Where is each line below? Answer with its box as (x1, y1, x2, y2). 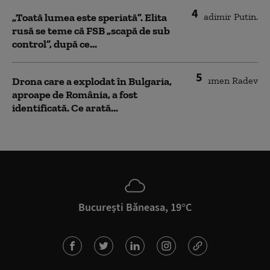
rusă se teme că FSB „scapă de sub (12, 24, 170, 37)
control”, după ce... (12, 37, 97, 51)
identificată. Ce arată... (12, 101, 118, 115)
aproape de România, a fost (12, 88, 137, 101)
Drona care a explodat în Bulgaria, (12, 75, 172, 88)
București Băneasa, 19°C (78, 200, 192, 214)
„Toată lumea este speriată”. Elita (12, 11, 167, 24)
